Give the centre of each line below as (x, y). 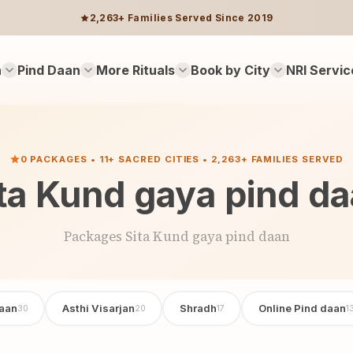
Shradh (198, 308)
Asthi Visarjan (98, 308)
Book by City (230, 70)
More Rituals (135, 70)
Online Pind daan (302, 308)
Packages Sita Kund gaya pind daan (176, 236)
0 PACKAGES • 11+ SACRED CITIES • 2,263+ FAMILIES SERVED (182, 159)
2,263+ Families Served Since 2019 (181, 17)
